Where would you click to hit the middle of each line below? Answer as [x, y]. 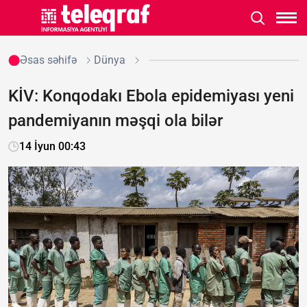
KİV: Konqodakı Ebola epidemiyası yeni [151, 96]
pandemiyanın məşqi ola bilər [115, 121]
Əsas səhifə [48, 60]
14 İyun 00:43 [52, 146]
